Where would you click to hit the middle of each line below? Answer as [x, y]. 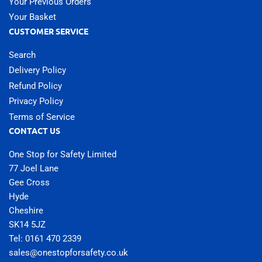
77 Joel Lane [34, 169]
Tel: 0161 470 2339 [45, 239]
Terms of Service [42, 117]
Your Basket [32, 17]
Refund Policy [35, 86]
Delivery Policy [37, 70]
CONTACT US [35, 131]
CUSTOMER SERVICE [49, 31]
